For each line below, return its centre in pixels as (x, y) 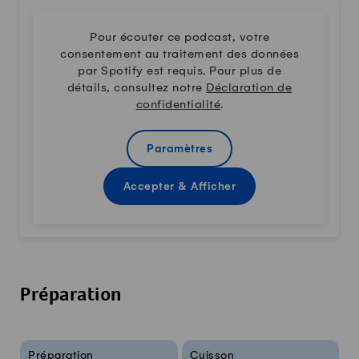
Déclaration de (249, 88)
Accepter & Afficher (179, 187)
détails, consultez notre (137, 88)
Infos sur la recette (73, 347)
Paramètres (179, 149)
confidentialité (178, 105)
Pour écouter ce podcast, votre (179, 37)
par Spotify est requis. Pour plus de (179, 71)
